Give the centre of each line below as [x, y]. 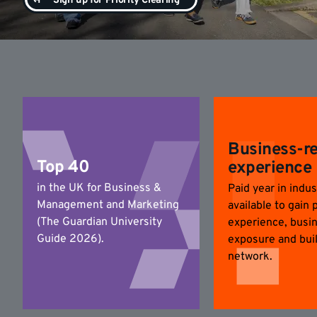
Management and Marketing [108, 205]
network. [250, 257]
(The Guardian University [99, 222]
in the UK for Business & [99, 188]
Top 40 [63, 168]
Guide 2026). [70, 239]
